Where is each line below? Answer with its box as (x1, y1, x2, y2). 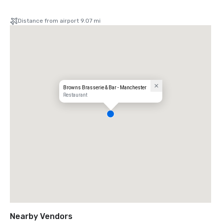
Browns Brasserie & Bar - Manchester (63, 84, 147, 90)
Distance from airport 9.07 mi (18, 17, 101, 24)
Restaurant (63, 92, 88, 98)
